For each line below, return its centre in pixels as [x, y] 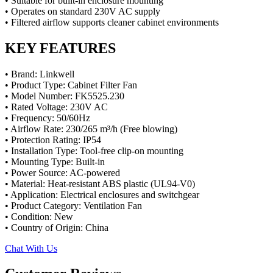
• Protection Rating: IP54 [53, 140]
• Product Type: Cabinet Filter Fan [71, 85]
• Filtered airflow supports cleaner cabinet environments [112, 22]
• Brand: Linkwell [40, 74]
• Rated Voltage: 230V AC [56, 107]
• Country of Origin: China [57, 227]
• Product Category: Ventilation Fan [73, 205]
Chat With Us [31, 248]
